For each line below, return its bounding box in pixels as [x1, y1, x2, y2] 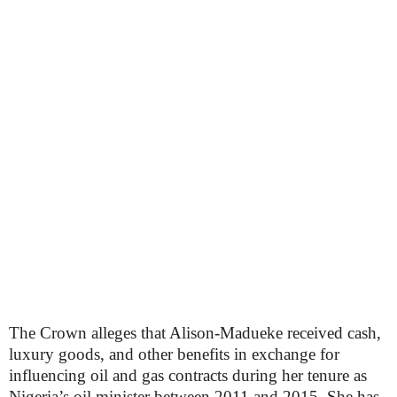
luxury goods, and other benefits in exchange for [9, 345, 339, 363]
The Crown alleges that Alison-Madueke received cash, [9, 323, 381, 342]
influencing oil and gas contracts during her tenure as [9, 366, 367, 385]
